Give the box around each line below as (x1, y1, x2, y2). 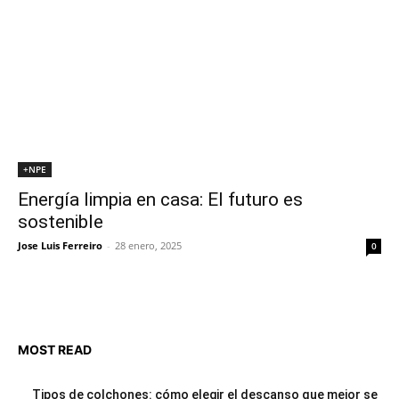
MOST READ (18, 341, 92, 357)
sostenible (18, 211, 103, 232)
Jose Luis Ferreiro (18, 239, 102, 252)
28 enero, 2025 (115, 239, 182, 252)
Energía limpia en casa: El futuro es (18, 189, 303, 210)
